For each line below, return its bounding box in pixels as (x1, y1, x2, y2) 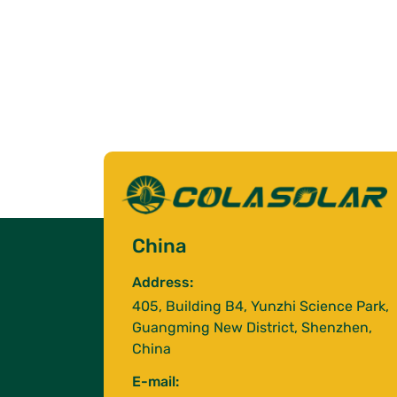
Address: (132, 271, 193, 294)
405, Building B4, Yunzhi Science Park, (132, 295, 389, 318)
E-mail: (132, 370, 179, 393)
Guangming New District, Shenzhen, (132, 316, 372, 339)
